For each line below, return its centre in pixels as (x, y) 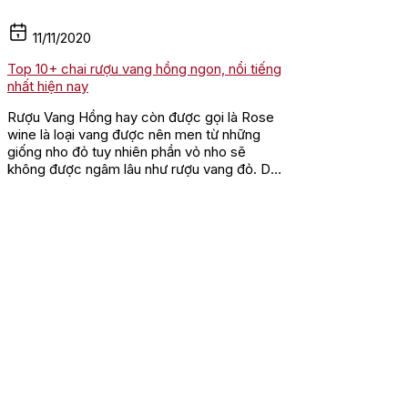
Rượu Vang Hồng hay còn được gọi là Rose (141, 117)
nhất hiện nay (48, 86)
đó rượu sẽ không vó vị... (84, 186)
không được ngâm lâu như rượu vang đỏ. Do (143, 168)
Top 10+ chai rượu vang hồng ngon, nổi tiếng (144, 68)
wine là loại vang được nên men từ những (134, 134)
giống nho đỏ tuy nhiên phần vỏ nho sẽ (127, 151)
